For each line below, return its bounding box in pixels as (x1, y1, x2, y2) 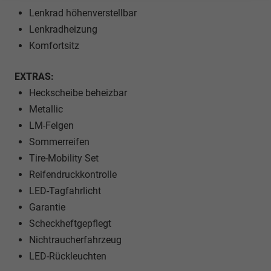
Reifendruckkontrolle (29, 169, 117, 181)
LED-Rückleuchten (29, 250, 106, 263)
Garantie (29, 201, 65, 214)
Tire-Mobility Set (29, 152, 99, 165)
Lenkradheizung (29, 24, 97, 36)
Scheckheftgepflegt (29, 218, 111, 230)
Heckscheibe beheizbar (29, 87, 127, 99)
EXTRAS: (15, 71, 54, 83)
